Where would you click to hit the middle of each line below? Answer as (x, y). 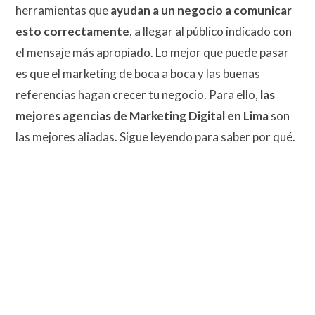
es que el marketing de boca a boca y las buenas (138, 74)
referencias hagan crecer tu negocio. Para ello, (138, 95)
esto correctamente (72, 32)
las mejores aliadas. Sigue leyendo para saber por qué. (155, 137)
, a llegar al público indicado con (211, 32)
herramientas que (63, 11)
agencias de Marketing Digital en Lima (166, 116)
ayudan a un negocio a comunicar (201, 11)
